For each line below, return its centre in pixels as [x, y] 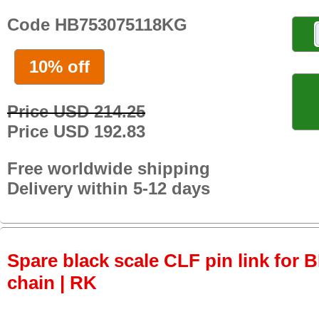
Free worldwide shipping [109, 168]
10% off [59, 66]
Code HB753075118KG [97, 24]
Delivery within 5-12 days [109, 188]
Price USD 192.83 [76, 131]
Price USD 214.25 [76, 111]
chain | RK [52, 283]
